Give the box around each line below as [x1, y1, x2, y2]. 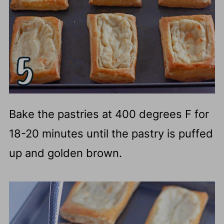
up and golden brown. [8, 146, 122, 160]
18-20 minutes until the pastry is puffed [8, 127, 213, 140]
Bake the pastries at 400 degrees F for [8, 107, 209, 121]
